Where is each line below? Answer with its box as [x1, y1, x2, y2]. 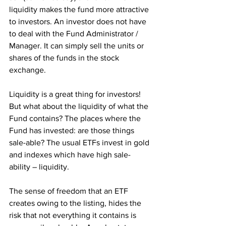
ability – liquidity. [9, 162, 69, 171]
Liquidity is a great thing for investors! [9, 90, 143, 98]
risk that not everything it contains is [9, 211, 138, 219]
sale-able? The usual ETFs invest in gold [9, 138, 151, 147]
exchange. [9, 66, 48, 74]
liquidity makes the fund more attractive [9, 5, 151, 14]
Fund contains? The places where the [9, 114, 143, 123]
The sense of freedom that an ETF [9, 187, 130, 195]
